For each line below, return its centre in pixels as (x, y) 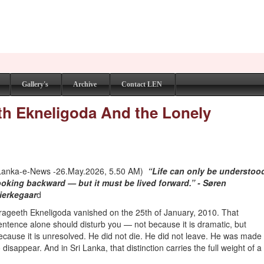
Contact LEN (142, 84)
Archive (85, 84)
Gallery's (35, 84)
